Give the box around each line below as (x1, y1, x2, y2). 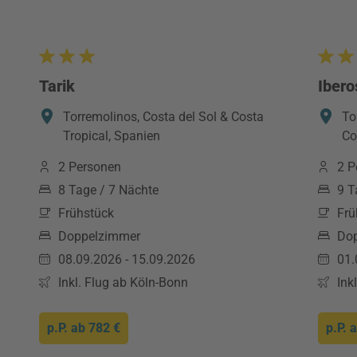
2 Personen (58, 159, 121, 175)
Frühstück (58, 206, 114, 221)
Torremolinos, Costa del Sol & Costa (63, 109, 264, 124)
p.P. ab (47, 320, 88, 335)
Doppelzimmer (58, 229, 140, 244)
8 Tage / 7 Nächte (58, 182, 159, 198)
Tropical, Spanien (63, 128, 160, 143)
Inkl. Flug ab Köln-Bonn (58, 275, 188, 290)
